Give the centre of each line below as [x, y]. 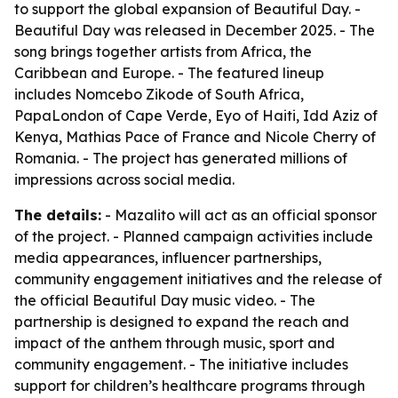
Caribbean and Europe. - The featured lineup [169, 73]
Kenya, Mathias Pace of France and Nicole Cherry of [195, 137]
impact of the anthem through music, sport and [175, 343]
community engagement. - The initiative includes [181, 364]
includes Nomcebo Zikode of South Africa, [159, 94]
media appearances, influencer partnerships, [168, 258]
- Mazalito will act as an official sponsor [239, 215]
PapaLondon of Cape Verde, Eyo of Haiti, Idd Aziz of [196, 115]
